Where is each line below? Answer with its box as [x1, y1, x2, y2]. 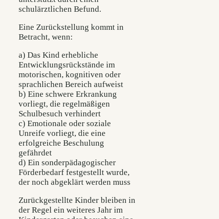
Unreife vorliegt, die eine [19, 129, 106, 138]
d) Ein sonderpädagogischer [19, 158, 116, 168]
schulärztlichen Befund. [19, 4, 101, 14]
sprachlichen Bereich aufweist [19, 80, 123, 89]
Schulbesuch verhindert [19, 109, 101, 119]
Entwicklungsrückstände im [19, 60, 115, 70]
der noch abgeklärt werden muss [19, 177, 131, 187]
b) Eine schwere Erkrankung [19, 89, 117, 99]
